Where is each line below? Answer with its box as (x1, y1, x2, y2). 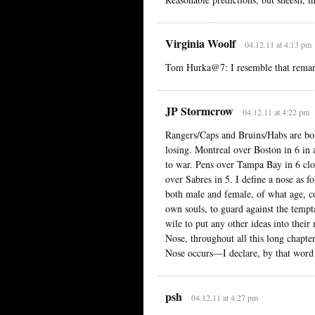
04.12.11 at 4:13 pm (244, 38, 311, 50)
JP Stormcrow (165, 102, 233, 119)
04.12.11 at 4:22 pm (242, 105, 309, 117)
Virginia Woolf (165, 34, 236, 51)
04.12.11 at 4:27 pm (191, 291, 258, 303)
